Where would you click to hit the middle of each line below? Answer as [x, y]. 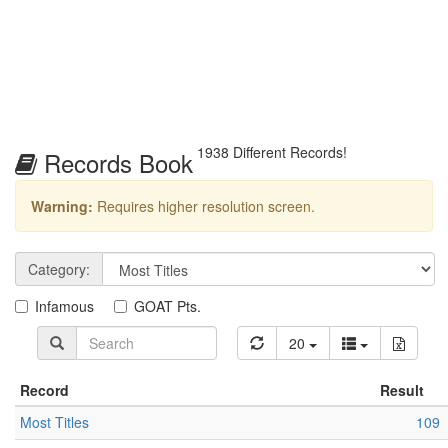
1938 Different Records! [270, 152]
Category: [59, 269]
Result [402, 390]
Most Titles [54, 422]
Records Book [115, 163]
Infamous [64, 306]
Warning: [62, 206]
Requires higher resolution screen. [204, 206]
